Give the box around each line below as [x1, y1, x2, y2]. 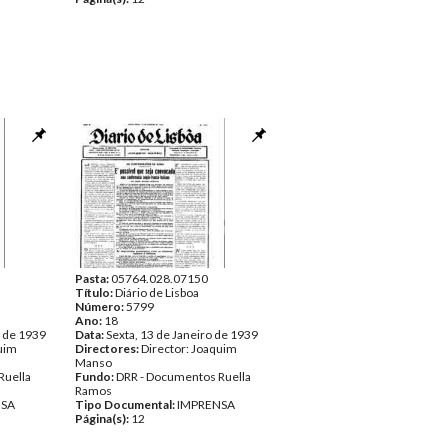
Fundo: [75, 369, 116, 384]
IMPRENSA [177, 397, 235, 412]
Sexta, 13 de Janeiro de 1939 [106, 327, 258, 342]
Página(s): [75, 411, 131, 426]
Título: [75, 285, 115, 300]
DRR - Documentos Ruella [116, 369, 251, 384]
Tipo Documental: [75, 397, 177, 412]
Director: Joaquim [141, 341, 237, 356]
